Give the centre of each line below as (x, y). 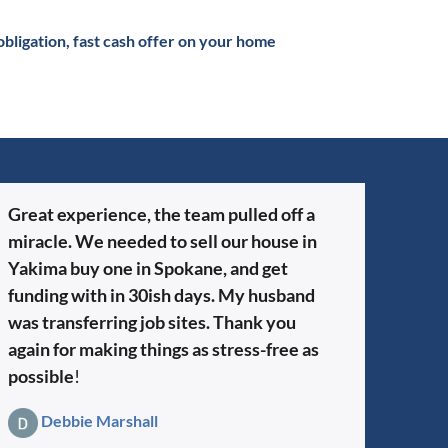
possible (41, 375)
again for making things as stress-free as (163, 348)
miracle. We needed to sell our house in (162, 240)
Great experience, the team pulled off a (161, 213)
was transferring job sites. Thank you (152, 321)
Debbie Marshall (99, 420)
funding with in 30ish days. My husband (161, 294)
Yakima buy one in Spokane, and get (148, 267)
